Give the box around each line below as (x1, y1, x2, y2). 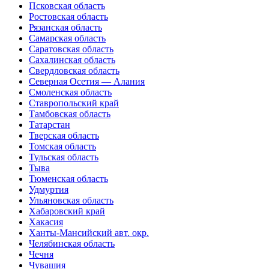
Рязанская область (29, 22, 102, 32)
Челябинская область (29, 238, 115, 249)
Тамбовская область (29, 108, 110, 119)
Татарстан (29, 119, 70, 130)
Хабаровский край (29, 205, 105, 216)
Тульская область (29, 151, 98, 162)
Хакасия (29, 216, 63, 227)
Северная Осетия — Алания (29, 76, 145, 86)
